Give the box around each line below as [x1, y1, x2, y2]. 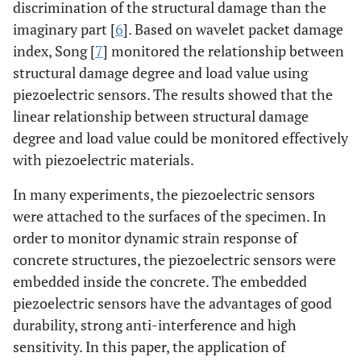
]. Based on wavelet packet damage [123, 19, 343, 39]
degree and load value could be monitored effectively [13, 128, 348, 147]
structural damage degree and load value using [13, 63, 308, 82]
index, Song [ [13, 41, 95, 60]
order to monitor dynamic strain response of [13, 228, 297, 247]
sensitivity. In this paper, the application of [13, 337, 285, 356]
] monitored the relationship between [103, 41, 344, 60]
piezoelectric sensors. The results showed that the [13, 85, 333, 104]
